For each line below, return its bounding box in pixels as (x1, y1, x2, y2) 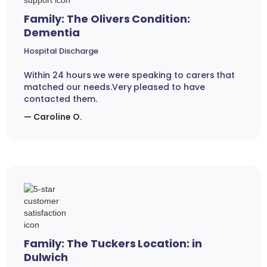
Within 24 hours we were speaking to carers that (24, 69, 235, 82)
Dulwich (24, 250, 68, 265)
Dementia (24, 25, 80, 41)
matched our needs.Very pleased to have (24, 81, 205, 94)
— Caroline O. (24, 111, 82, 123)
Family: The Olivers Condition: (24, 11, 191, 27)
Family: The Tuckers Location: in (24, 236, 203, 252)
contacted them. (24, 93, 97, 105)
